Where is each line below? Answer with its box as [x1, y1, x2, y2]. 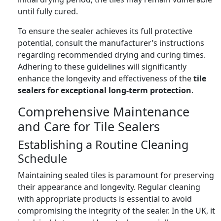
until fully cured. [18, 5, 78, 17]
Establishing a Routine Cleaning [18, 136, 188, 152]
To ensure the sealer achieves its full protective [18, 25, 192, 37]
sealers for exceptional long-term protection [18, 84, 191, 96]
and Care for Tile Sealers [18, 117, 160, 135]
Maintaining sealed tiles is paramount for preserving [18, 169, 214, 181]
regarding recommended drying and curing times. [18, 49, 206, 60]
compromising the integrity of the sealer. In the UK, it [18, 205, 215, 216]
